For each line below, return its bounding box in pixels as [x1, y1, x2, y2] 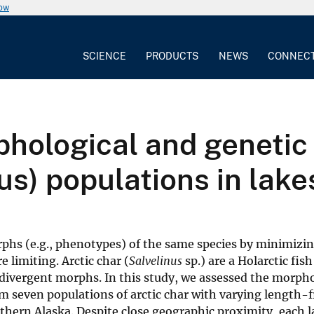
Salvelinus [129, 253, 182, 268]
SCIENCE [83, 50, 127, 62]
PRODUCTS [146, 50, 199, 62]
